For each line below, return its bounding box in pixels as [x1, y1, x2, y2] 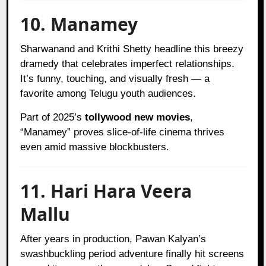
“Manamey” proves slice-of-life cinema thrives [20, 126, 225, 138]
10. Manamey [20, 11, 138, 36]
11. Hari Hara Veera [20, 178, 192, 203]
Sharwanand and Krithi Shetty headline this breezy [20, 43, 244, 55]
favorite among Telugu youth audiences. [20, 87, 197, 99]
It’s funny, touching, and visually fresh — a [20, 72, 210, 84]
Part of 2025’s [20, 111, 85, 123]
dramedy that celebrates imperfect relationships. [20, 58, 235, 69]
